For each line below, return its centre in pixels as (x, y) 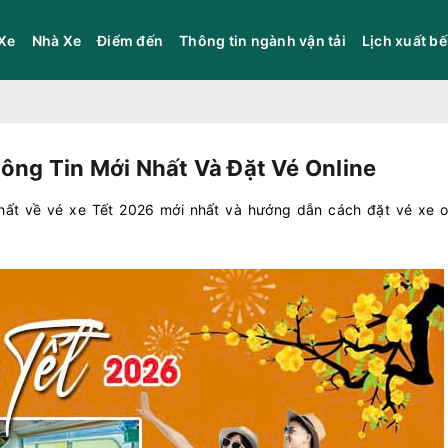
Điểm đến (130, 40)
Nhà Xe (56, 40)
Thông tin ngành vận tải (262, 40)
